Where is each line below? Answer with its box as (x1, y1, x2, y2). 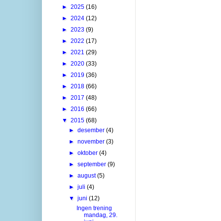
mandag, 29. (83, 211, 117, 219)
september (77, 160, 108, 168)
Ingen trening (76, 204, 112, 212)
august (77, 172, 98, 179)
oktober (77, 149, 100, 156)
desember (77, 126, 107, 134)
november (77, 138, 107, 145)
